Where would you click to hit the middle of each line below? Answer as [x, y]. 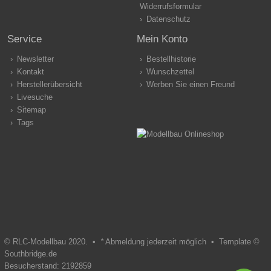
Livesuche [34, 97]
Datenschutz [168, 19]
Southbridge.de [30, 253]
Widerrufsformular [170, 6]
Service [24, 39]
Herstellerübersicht [49, 84]
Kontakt [30, 71]
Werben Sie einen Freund [190, 84]
